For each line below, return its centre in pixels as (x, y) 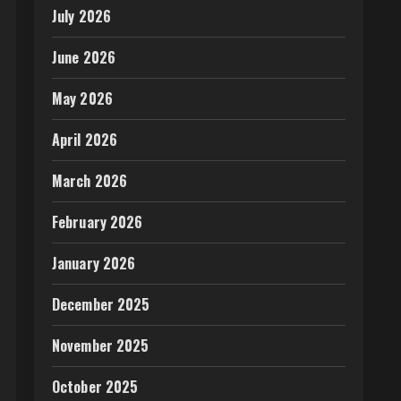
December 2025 (101, 304)
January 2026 (94, 263)
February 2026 (98, 222)
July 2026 (81, 16)
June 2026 (84, 57)
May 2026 (82, 98)
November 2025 (101, 346)
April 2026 (85, 140)
